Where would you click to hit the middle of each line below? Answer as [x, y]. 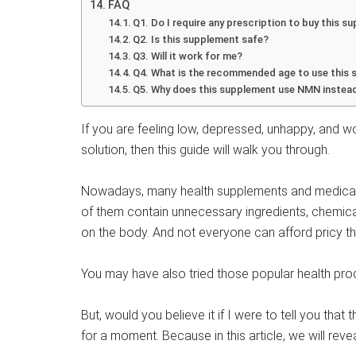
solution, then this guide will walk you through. [205, 150]
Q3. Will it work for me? [188, 56]
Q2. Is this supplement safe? [201, 39]
